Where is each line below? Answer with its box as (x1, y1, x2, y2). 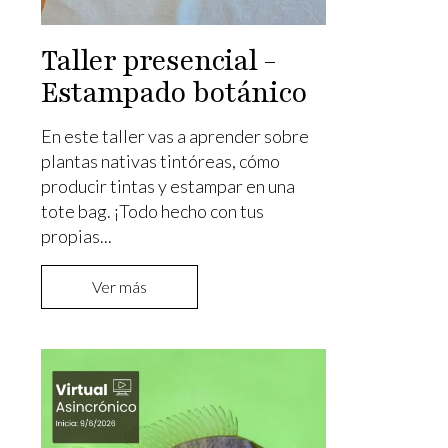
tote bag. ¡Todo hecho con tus (40, 200, 264, 223)
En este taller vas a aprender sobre (40, 125, 309, 148)
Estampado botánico (40, 74, 307, 113)
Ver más (91, 277, 147, 297)
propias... (40, 225, 112, 248)
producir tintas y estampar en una (40, 175, 295, 198)
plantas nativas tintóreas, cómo (40, 150, 280, 173)
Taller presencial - (40, 42, 276, 81)
